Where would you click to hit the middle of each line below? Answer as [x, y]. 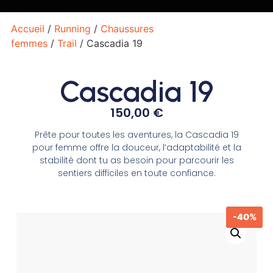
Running [72, 29]
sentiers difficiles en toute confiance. [136, 173]
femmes [29, 43]
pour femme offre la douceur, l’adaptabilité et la [136, 147]
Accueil [27, 29]
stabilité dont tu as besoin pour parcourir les [136, 160]
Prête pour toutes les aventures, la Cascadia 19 [136, 134]
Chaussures [127, 29]
